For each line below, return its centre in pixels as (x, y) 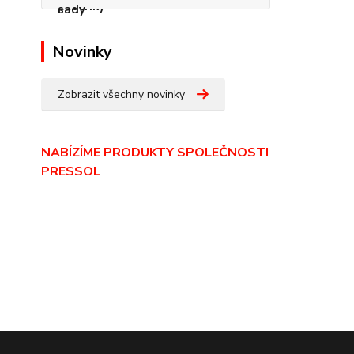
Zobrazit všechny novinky (121, 94)
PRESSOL (71, 171)
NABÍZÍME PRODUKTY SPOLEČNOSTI (155, 153)
